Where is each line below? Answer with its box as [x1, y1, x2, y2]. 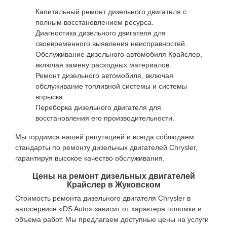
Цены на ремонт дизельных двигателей [32, 172, 195, 180]
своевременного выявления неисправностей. [35, 40, 187, 48]
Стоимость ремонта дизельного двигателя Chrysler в [15, 194, 191, 202]
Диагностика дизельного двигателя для [35, 29, 166, 37]
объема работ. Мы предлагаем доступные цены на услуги [15, 215, 209, 223]
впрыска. [35, 93, 65, 101]
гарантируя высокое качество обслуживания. [15, 154, 165, 162]
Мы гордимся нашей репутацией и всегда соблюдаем [15, 133, 194, 141]
